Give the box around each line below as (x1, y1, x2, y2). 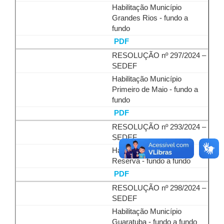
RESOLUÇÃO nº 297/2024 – (112, 51, 206, 59)
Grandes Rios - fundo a (112, 14, 188, 22)
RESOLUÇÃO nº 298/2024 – (112, 184, 206, 192)
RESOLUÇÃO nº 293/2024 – (112, 123, 206, 131)
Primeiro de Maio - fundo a (112, 85, 198, 93)
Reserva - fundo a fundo (112, 157, 190, 165)
